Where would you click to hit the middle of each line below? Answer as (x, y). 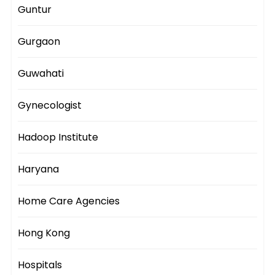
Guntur (35, 10)
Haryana (39, 169)
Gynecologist (50, 106)
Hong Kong (44, 233)
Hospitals (40, 265)
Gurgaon (39, 42)
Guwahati (41, 74)
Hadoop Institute (58, 137)
